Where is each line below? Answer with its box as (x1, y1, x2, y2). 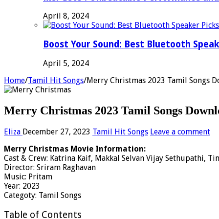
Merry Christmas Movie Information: (4, 144, 146, 153)
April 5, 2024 (43, 58, 89, 68)
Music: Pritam (4, 172, 52, 181)
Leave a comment (150, 127, 210, 136)
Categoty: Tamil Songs (4, 190, 81, 200)
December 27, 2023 (22, 127, 90, 136)
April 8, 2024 (43, 11, 89, 21)
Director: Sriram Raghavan (4, 162, 96, 172)
